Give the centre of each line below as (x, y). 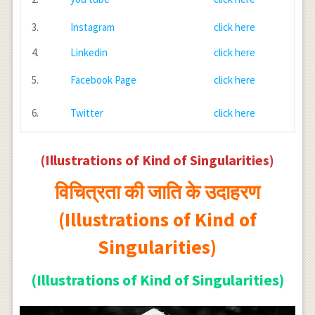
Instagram (92, 27)
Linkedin (89, 53)
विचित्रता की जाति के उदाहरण (157, 192)
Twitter (86, 113)
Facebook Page (103, 80)
